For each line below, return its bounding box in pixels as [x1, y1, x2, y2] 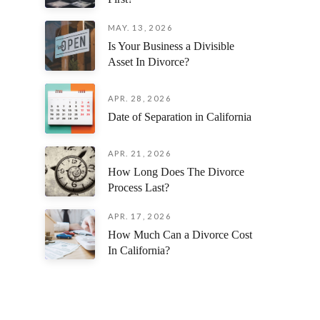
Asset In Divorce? [107, 55, 189, 68]
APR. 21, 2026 [107, 148, 172, 158]
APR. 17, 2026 [107, 211, 172, 221]
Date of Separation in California [107, 110, 251, 123]
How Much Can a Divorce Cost [107, 228, 252, 241]
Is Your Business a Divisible [107, 39, 234, 52]
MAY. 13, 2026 [107, 22, 174, 32]
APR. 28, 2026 [107, 93, 172, 103]
